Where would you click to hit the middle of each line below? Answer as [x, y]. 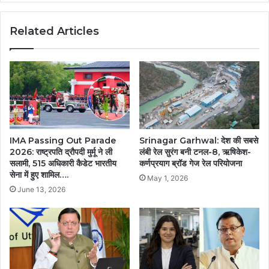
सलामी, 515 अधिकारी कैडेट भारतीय [63, 164]
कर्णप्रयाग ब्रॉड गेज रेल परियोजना [191, 164]
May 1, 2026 [168, 178]
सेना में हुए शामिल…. [39, 175]
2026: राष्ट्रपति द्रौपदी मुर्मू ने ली [61, 152]
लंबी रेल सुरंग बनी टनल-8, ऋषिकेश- [195, 152]
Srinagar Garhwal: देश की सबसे [199, 141]
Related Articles [54, 32]
